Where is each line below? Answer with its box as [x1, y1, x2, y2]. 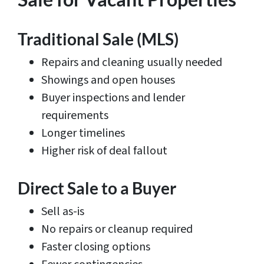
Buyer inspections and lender [41, 90, 185, 107]
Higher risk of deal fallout [41, 143, 167, 160]
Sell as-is [41, 203, 84, 220]
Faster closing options [41, 239, 150, 256]
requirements [41, 107, 108, 124]
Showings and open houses [41, 72, 175, 89]
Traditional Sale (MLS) [18, 29, 179, 49]
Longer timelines [41, 125, 125, 142]
